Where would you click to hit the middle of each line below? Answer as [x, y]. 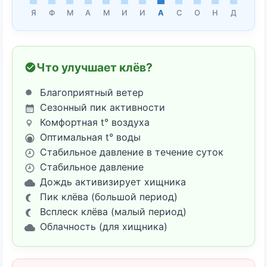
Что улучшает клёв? [94, 68]
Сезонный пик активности [103, 108]
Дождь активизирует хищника [113, 182]
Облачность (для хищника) [104, 227]
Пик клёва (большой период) [109, 197]
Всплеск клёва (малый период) [113, 212]
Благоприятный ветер [92, 93]
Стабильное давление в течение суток [132, 152]
